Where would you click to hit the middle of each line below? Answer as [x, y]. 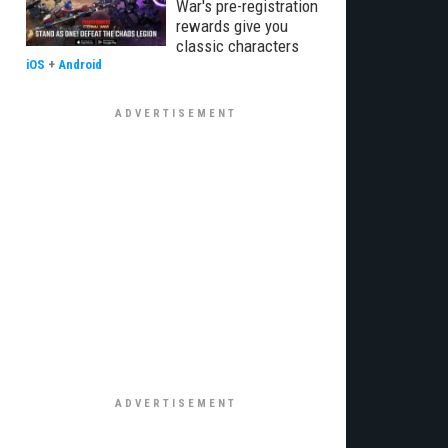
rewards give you [232, 26]
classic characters [237, 46]
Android [80, 64]
